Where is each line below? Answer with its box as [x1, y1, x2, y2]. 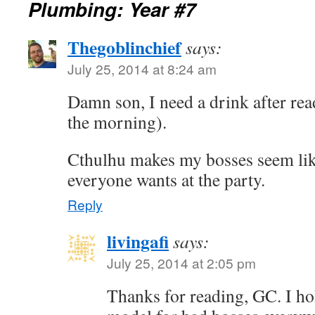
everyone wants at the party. [67, 167, 265, 191]
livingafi [107, 228, 169, 255]
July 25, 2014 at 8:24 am [67, 59, 217, 78]
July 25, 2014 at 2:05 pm [107, 253, 256, 272]
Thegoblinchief [67, 34, 181, 60]
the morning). [67, 110, 167, 134]
